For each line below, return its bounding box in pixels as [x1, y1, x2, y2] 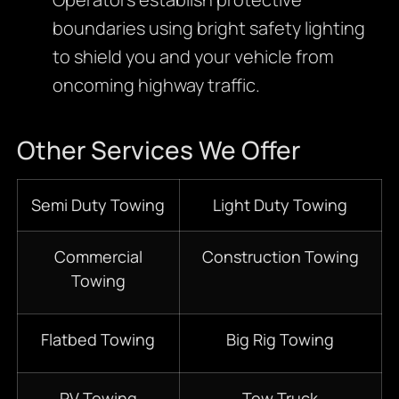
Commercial [53, 245, 142, 267]
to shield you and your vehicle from [52, 44, 334, 69]
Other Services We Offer [16, 132, 300, 167]
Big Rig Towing [226, 328, 335, 350]
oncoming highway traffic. [52, 72, 260, 97]
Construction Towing [201, 245, 359, 267]
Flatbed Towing [41, 328, 156, 350]
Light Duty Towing [213, 193, 348, 216]
